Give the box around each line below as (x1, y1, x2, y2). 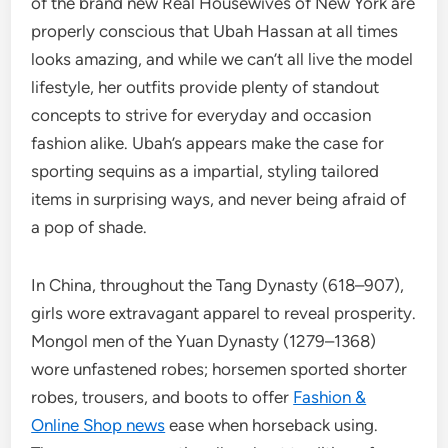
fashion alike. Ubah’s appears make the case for (31, 133, 385, 153)
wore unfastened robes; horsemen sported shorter (31, 359, 408, 379)
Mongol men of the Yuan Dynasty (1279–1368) (31, 331, 377, 351)
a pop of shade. (31, 217, 148, 237)
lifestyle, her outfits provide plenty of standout (31, 77, 380, 97)
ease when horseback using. (165, 415, 379, 435)
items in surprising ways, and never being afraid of (31, 189, 407, 209)
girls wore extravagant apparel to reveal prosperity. (31, 303, 417, 323)
